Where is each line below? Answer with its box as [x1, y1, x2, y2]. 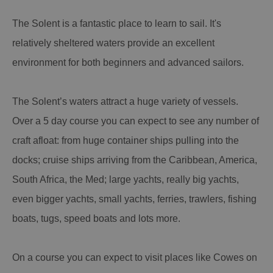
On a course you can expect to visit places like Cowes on [12, 252, 257, 263]
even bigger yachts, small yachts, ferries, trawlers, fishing [12, 193, 257, 204]
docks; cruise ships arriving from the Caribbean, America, [12, 154, 257, 165]
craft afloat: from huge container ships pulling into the [12, 135, 239, 146]
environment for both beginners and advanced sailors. [12, 57, 244, 68]
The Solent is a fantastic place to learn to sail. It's [12, 18, 221, 29]
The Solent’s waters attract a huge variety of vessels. [12, 96, 238, 107]
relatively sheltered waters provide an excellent [12, 37, 214, 48]
